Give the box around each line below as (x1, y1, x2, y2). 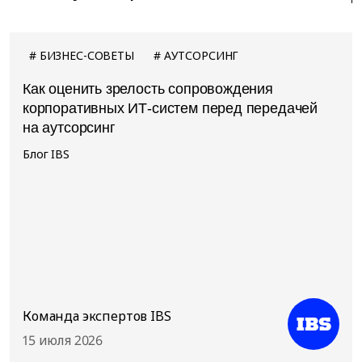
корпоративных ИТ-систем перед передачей (23, 100, 318, 117)
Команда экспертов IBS (23, 307, 171, 326)
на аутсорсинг (23, 120, 116, 137)
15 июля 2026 (23, 331, 103, 350)
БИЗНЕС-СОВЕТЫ (39, 48, 134, 64)
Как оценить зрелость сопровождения (23, 81, 273, 98)
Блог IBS (23, 146, 69, 162)
